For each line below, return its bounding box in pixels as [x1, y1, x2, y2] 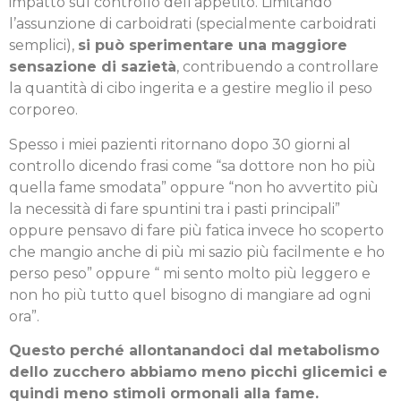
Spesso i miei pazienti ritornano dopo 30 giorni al [9, 135, 351, 153]
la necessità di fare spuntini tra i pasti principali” [9, 200, 340, 218]
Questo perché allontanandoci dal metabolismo [9, 342, 380, 360]
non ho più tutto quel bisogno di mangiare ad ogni [9, 286, 371, 303]
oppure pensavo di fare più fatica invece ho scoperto [9, 221, 384, 239]
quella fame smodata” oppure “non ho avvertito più [9, 178, 379, 196]
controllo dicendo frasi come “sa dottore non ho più [9, 157, 376, 175]
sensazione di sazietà [9, 58, 176, 76]
